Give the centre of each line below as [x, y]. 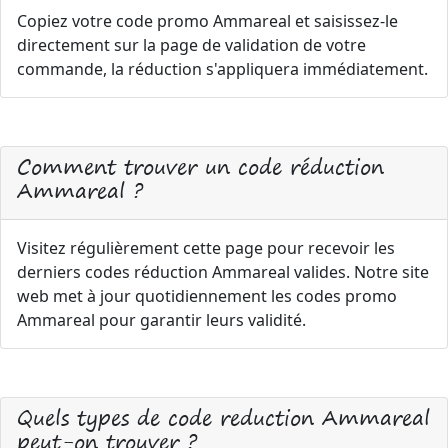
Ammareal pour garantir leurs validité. [161, 320]
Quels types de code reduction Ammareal [223, 417]
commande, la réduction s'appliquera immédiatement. [222, 69]
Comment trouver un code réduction [200, 166]
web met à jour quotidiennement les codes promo [207, 296]
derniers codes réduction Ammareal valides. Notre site [223, 272]
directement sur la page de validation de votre [191, 45]
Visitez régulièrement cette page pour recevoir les [206, 248]
